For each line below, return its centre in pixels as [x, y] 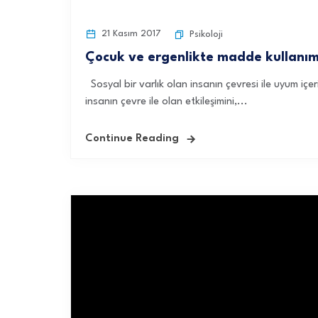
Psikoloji [206, 34]
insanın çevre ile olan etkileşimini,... [166, 102]
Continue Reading [132, 139]
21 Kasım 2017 [130, 34]
